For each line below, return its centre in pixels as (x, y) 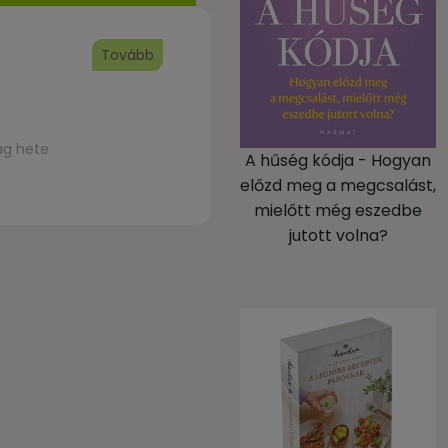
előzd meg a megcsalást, (338, 185)
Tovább (127, 55)
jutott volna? (338, 235)
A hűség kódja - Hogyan (338, 160)
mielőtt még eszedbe (338, 210)
